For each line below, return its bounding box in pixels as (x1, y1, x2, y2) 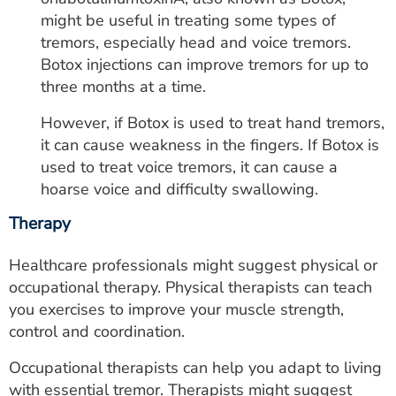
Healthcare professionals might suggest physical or (9, 255, 377, 277)
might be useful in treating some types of (41, 10, 336, 32)
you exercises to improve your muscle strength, (9, 299, 344, 321)
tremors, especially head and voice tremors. (41, 32, 351, 54)
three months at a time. (41, 76, 206, 98)
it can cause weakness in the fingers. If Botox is (41, 134, 379, 156)
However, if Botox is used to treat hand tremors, (41, 112, 385, 134)
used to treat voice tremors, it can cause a (41, 156, 338, 179)
